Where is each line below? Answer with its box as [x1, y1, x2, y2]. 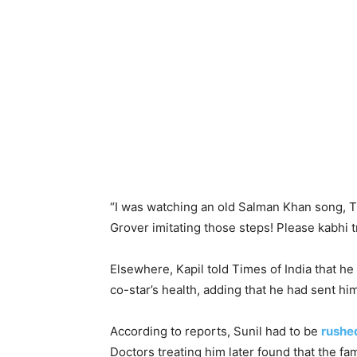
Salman [238, 199, 280, 214]
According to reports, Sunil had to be [110, 324, 321, 339]
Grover [110, 220, 149, 235]
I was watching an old [115, 199, 238, 214]
